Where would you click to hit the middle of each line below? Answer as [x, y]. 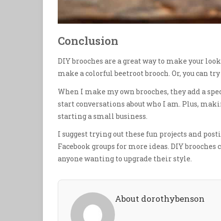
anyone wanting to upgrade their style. [125, 158]
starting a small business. [103, 116]
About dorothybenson [160, 198]
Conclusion [88, 41]
